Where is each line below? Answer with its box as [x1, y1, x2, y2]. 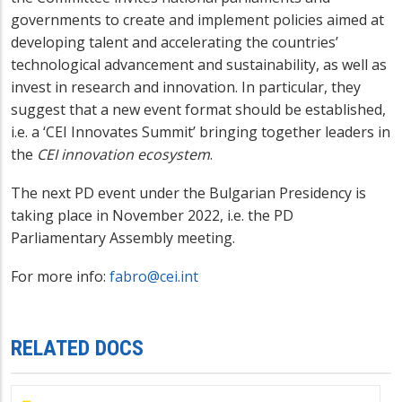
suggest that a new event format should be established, [11, 100, 386, 120]
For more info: [11, 267, 109, 287]
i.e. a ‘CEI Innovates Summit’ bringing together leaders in [11, 122, 390, 143]
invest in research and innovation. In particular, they [11, 77, 361, 98]
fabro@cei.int [109, 267, 198, 287]
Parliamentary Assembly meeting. [11, 228, 239, 249]
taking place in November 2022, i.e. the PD [11, 205, 293, 226]
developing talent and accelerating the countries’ [11, 32, 338, 53]
